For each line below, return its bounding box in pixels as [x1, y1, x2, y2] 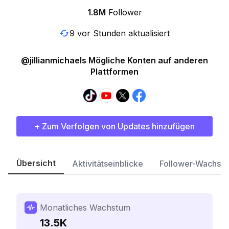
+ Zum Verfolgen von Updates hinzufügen [34, 121, 195, 131]
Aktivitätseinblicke [72, 158, 143, 169]
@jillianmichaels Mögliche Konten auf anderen [21, 55, 208, 65]
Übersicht [16, 158, 56, 168]
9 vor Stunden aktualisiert [70, 28, 170, 38]
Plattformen [90, 66, 139, 77]
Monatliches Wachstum [40, 202, 130, 213]
